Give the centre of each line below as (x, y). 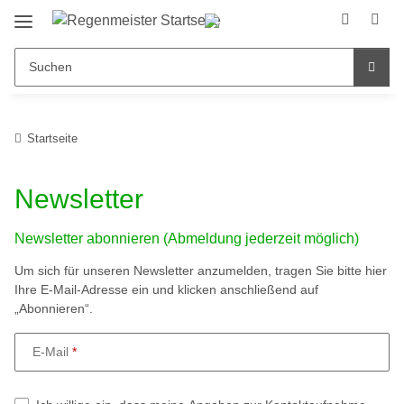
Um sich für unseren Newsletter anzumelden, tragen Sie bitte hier (201, 270)
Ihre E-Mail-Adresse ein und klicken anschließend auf (166, 289)
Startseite (52, 138)
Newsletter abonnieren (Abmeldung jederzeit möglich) (187, 238)
